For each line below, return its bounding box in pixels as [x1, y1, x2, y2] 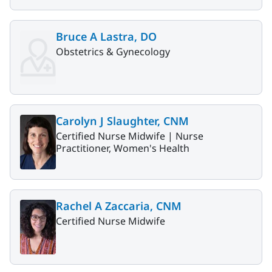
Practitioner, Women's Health [56, 141, 189, 155]
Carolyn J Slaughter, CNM [56, 114, 189, 129]
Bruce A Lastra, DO [56, 29, 157, 44]
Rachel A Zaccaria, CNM [56, 199, 182, 214]
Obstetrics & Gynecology [56, 44, 170, 58]
